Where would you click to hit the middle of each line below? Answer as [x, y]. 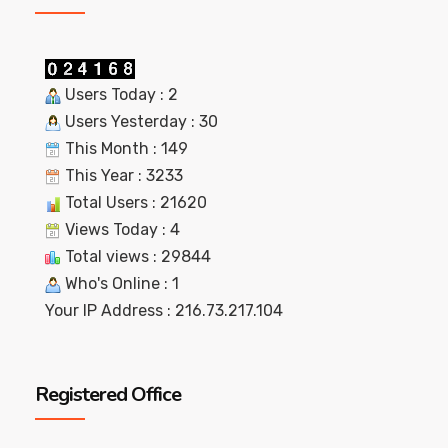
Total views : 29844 [136, 256]
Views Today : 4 [120, 229]
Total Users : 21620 [134, 202]
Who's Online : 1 [120, 283]
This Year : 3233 [122, 175]
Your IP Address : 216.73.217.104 [164, 310]
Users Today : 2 [119, 94]
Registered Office [108, 394]
